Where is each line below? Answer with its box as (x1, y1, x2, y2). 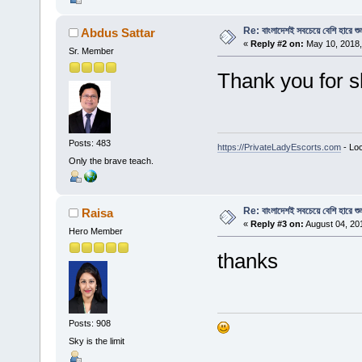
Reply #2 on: (250, 38, 304, 48)
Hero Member (68, 225, 123, 236)
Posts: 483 (68, 138, 111, 149)
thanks (217, 248, 278, 273)
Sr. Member (68, 45, 114, 56)
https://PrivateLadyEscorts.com (217, 142, 341, 153)
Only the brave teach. (68, 155, 154, 166)
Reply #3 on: (250, 218, 304, 229)
